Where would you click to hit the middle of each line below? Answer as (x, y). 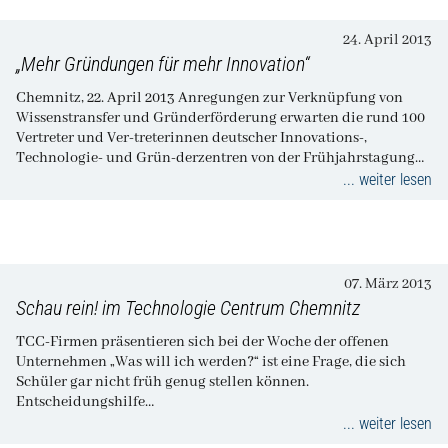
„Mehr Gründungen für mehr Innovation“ (163, 63)
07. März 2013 (388, 283)
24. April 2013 (387, 39)
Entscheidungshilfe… (85, 401)
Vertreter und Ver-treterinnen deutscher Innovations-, (191, 137)
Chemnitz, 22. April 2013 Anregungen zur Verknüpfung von (97, 97)
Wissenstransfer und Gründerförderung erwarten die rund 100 (220, 117)
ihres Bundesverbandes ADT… (113, 177)
